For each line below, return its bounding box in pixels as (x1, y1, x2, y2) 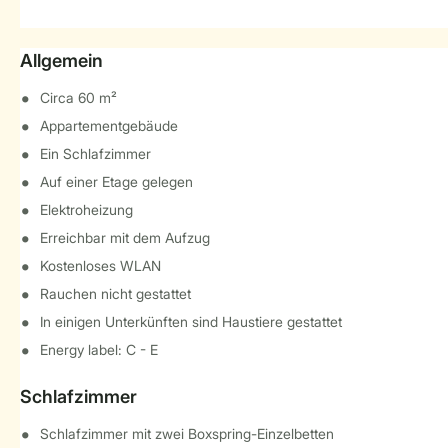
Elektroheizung (40, 201, 133, 218)
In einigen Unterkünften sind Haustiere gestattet (40, 313, 342, 330)
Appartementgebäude (40, 117, 178, 134)
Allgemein (20, 50, 103, 71)
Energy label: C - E (40, 341, 158, 358)
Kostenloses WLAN (40, 257, 161, 274)
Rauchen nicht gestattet (40, 285, 191, 302)
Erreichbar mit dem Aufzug (40, 229, 210, 246)
